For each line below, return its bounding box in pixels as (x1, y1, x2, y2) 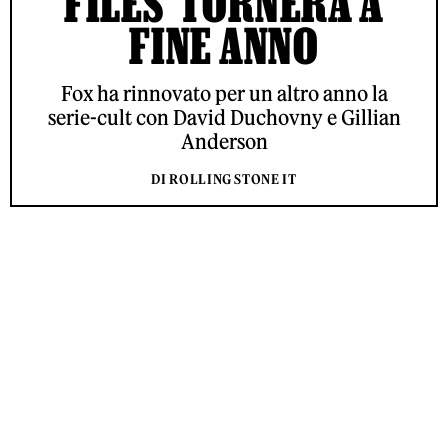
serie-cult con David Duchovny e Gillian (47, 105, 401, 130)
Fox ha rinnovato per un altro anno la (60, 81, 388, 106)
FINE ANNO (129, 18, 319, 73)
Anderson (180, 129, 268, 154)
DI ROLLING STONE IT (151, 171, 297, 188)
